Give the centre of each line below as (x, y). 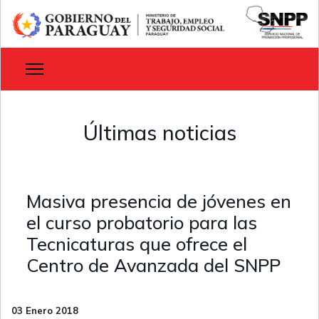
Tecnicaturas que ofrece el (137, 244)
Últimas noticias (159, 133)
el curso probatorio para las (142, 223)
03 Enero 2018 (45, 311)
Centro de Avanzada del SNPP (153, 266)
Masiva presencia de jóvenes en (159, 202)
